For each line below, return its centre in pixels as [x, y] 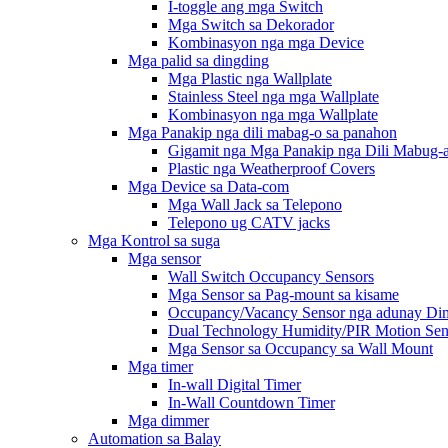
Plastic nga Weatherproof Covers [271, 168]
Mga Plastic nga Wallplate [250, 78]
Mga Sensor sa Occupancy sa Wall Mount [300, 348]
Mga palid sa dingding [198, 60]
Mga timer [160, 366]
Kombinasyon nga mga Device [266, 42]
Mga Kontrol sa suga [154, 240]
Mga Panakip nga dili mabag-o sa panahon [262, 132]
